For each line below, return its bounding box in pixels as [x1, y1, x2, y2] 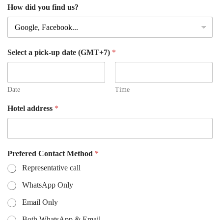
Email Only [22, 198, 58, 207]
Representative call [22, 164, 81, 172]
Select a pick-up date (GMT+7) [7, 48, 112, 57]
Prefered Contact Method [7, 149, 95, 158]
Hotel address [7, 104, 55, 113]
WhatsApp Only [22, 181, 73, 190]
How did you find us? [7, 3, 79, 12]
